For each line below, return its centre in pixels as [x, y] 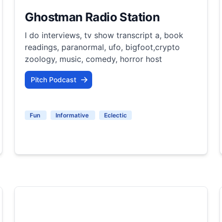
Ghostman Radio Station [92, 17]
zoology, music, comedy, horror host [94, 59]
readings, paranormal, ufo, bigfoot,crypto [103, 47]
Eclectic [116, 115]
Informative [73, 115]
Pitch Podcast [54, 79]
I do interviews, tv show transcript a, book [104, 35]
